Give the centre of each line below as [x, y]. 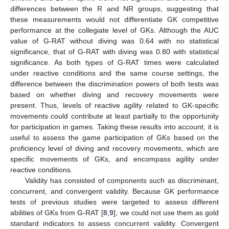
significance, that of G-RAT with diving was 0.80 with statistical [114, 51]
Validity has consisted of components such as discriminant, [122, 180]
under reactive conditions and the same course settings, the [114, 73]
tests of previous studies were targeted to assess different [114, 202]
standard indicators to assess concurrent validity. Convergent [114, 223]
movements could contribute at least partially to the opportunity [114, 116]
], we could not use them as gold [166, 212]
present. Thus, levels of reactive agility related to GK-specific [114, 105]
